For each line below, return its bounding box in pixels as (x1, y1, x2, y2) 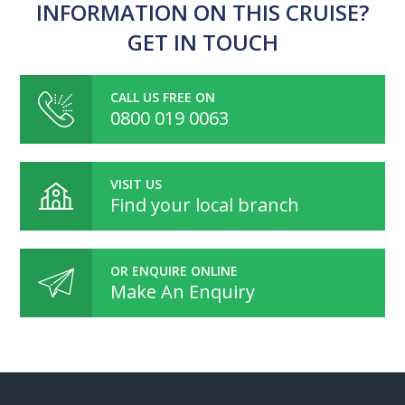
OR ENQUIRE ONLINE (110, 262, 239, 279)
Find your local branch (110, 193, 300, 217)
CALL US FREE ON (110, 89, 216, 106)
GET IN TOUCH (127, 27, 278, 57)
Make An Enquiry (110, 279, 256, 304)
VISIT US (110, 175, 163, 193)
